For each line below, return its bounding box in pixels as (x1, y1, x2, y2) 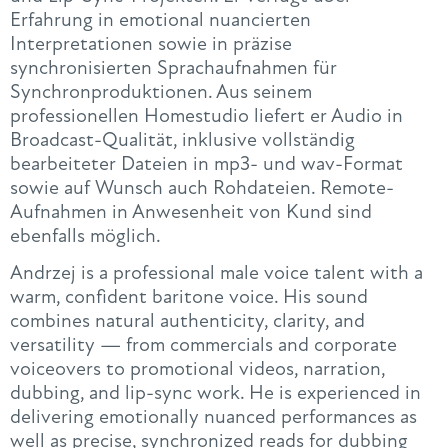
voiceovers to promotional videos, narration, (10, 356, 385, 382)
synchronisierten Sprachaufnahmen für (10, 55, 337, 81)
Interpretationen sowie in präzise (10, 31, 292, 57)
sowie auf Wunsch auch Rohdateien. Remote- (10, 175, 394, 201)
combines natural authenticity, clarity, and (10, 308, 365, 334)
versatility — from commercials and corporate (10, 332, 397, 358)
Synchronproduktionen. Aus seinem (10, 79, 312, 105)
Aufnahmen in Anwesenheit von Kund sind (10, 199, 372, 225)
